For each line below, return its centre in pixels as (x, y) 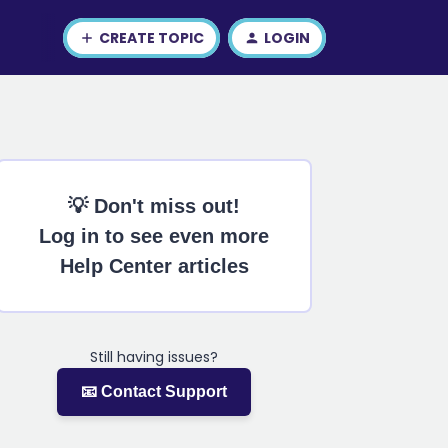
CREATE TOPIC (151, 37)
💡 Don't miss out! (154, 206)
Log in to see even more (154, 236)
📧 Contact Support (154, 391)
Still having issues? (154, 357)
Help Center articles (154, 266)
